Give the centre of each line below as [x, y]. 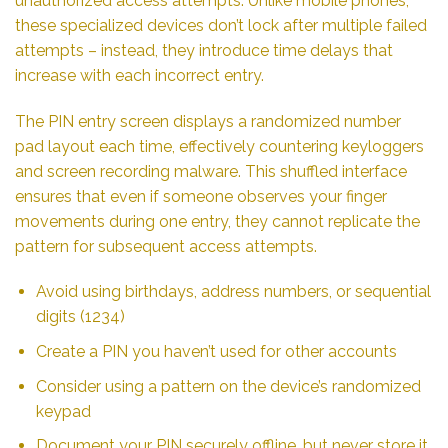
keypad [63, 411]
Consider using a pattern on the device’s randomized [228, 386]
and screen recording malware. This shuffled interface [211, 171]
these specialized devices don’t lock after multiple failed [221, 25]
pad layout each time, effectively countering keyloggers [219, 146]
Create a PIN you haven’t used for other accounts [216, 351]
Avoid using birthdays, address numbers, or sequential [233, 292]
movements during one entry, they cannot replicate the [217, 221]
